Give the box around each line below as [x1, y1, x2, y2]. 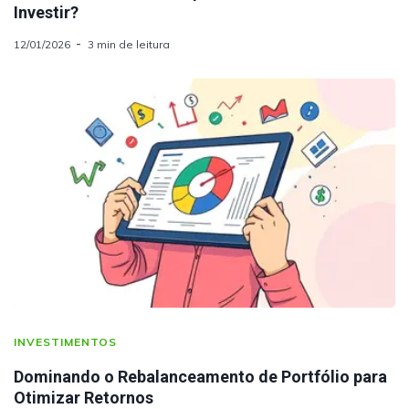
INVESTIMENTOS [14, 335, 117, 350]
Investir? [14, 3, 79, 23]
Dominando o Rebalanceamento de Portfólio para [14, 367, 387, 387]
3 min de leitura [88, 37, 170, 52]
